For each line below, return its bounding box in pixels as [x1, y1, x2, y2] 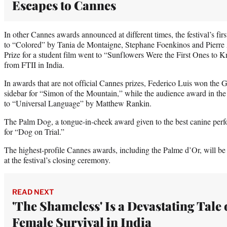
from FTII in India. [4, 59, 64, 70]
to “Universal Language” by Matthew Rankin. [4, 97, 152, 108]
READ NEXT [12, 187, 54, 196]
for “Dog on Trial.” [4, 126, 64, 137]
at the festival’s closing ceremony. [4, 154, 110, 165]
